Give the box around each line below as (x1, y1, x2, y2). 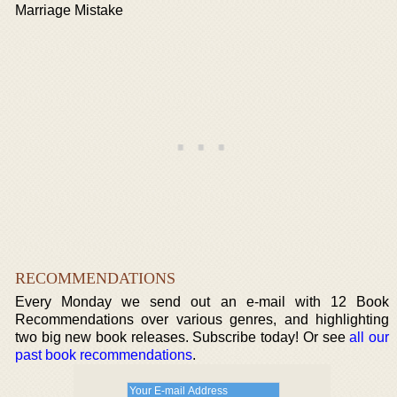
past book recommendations (15, 347, 192, 362)
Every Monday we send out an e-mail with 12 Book (15, 294, 389, 309)
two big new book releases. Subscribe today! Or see (15, 330, 350, 345)
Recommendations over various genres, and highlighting (15, 312, 389, 327)
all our (349, 330, 389, 345)
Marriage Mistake (15, 3, 123, 18)
